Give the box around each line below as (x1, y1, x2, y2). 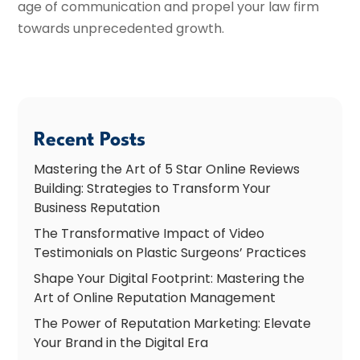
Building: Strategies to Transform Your (34, 178, 272, 198)
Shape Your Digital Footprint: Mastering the (34, 268, 305, 288)
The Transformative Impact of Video (34, 223, 265, 243)
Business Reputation (34, 198, 161, 217)
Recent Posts (34, 130, 146, 150)
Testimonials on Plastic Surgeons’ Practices (34, 243, 307, 262)
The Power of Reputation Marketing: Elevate (34, 313, 312, 333)
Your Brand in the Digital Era (34, 333, 209, 352)
